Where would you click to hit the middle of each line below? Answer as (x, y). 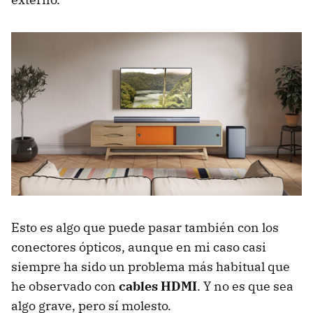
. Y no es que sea (245, 286)
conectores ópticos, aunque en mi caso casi (139, 247)
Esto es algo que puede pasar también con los (145, 228)
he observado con (65, 286)
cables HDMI (158, 286)
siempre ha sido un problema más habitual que (151, 267)
